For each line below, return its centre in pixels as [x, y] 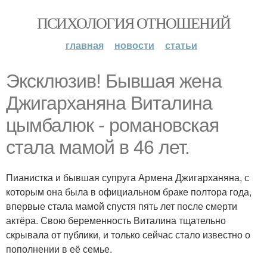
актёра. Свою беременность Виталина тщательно [116, 220]
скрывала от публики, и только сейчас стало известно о [128, 235]
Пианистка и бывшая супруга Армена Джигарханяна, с [128, 177]
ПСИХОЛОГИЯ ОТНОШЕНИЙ [133, 23]
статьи [181, 45]
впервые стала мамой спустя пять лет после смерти [122, 206]
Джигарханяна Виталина [109, 103]
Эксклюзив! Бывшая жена [114, 81]
